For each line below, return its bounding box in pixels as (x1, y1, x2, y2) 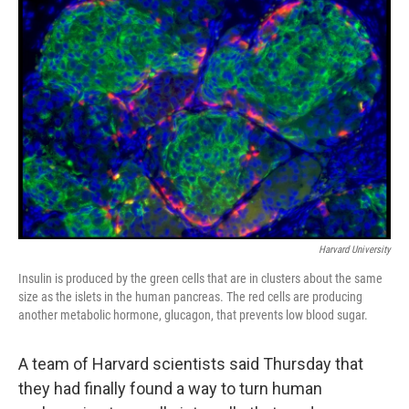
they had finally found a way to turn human (18, 379, 322, 398)
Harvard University (319, 244, 391, 256)
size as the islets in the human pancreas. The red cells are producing (18, 289, 362, 304)
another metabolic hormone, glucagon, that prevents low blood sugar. (18, 308, 368, 322)
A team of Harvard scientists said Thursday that (18, 354, 363, 373)
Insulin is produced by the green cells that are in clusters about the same (18, 271, 383, 286)
